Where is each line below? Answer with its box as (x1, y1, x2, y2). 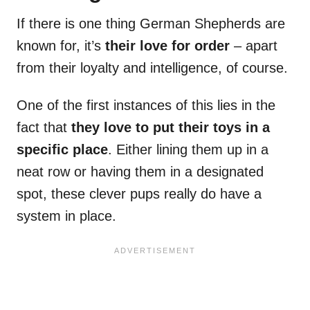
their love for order (105, 38, 230, 54)
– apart (230, 38, 277, 54)
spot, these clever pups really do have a (17, 186, 262, 202)
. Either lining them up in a (108, 142, 268, 158)
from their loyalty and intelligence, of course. (17, 60, 288, 76)
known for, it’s (17, 38, 105, 54)
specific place (17, 142, 108, 158)
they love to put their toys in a (71, 120, 270, 136)
